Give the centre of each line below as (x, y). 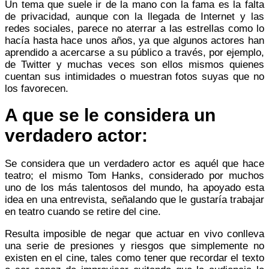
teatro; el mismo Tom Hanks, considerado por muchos (134, 175)
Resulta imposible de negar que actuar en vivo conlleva (134, 234)
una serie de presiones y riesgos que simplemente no (134, 246)
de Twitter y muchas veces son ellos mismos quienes (134, 64)
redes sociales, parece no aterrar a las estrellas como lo (134, 28)
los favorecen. (37, 88)
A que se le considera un (110, 115)
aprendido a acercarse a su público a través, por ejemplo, (134, 52)
